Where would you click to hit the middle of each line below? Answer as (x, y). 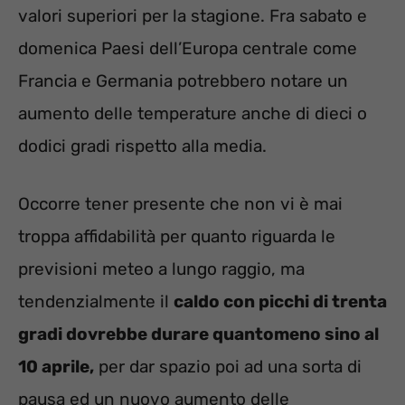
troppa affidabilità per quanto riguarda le (177, 237)
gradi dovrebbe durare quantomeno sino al (198, 334)
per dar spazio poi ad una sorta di (228, 367)
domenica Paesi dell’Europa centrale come (188, 48)
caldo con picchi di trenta (280, 302)
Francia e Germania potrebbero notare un (183, 80)
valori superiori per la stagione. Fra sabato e (193, 15)
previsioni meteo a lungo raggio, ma (161, 269)
